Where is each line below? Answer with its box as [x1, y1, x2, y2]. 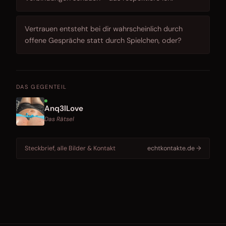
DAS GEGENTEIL [16, 83, 67, 91]
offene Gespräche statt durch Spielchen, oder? [25, 36, 182, 45]
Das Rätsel [44, 115, 74, 123]
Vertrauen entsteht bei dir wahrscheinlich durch [25, 24, 183, 34]
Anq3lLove [44, 103, 83, 114]
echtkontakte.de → [147, 144, 201, 152]
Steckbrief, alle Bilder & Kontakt [25, 144, 116, 152]
